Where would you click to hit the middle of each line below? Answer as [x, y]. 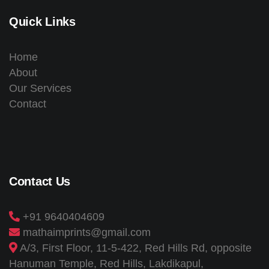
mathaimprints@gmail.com [87, 232]
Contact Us [40, 181]
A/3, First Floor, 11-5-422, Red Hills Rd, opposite [134, 248]
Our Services [40, 88]
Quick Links [42, 22]
